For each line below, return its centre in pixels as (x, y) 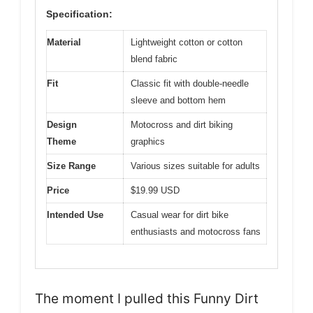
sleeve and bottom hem (178, 100)
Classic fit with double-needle (190, 83)
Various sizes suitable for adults (195, 166)
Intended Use (75, 214)
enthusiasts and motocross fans (196, 231)
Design (62, 124)
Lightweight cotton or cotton (187, 42)
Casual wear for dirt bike (180, 214)
